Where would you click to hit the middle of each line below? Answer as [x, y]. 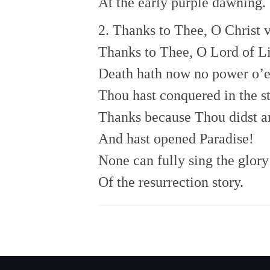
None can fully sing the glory [184, 160]
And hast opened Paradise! [176, 138]
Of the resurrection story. [171, 182]
